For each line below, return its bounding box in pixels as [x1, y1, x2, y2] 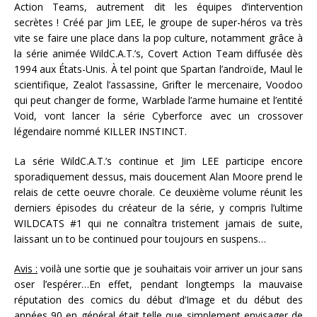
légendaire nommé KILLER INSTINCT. [14, 124, 187, 138]
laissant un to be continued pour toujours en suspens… [14, 231, 269, 246]
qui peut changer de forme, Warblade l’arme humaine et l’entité [14, 93, 303, 107]
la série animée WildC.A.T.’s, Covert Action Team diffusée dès [14, 46, 303, 60]
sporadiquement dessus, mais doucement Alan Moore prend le [14, 169, 303, 183]
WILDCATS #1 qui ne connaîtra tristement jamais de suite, [14, 216, 303, 230]
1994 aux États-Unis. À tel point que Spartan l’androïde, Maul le [14, 62, 303, 76]
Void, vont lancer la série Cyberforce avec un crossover [14, 108, 303, 122]
